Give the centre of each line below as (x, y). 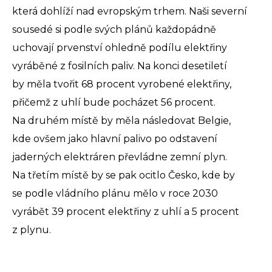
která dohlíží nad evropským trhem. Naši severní (130, 12)
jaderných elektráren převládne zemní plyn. (120, 157)
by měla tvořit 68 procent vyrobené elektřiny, (122, 84)
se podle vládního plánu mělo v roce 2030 (115, 194)
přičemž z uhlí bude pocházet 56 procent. (114, 103)
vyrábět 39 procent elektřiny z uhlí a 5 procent (126, 212)
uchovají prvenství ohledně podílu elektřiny (120, 48)
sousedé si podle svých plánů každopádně (114, 30)
